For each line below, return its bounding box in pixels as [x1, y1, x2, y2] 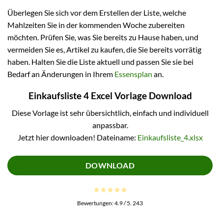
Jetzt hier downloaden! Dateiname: [17, 132, 137, 142]
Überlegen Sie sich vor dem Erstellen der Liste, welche [7, 7, 186, 17]
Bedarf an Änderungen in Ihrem [7, 69, 114, 79]
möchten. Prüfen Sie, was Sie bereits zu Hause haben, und [7, 32, 198, 42]
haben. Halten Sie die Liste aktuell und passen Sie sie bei [7, 56, 193, 66]
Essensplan [114, 69, 152, 79]
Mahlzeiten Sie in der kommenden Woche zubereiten [7, 20, 185, 29]
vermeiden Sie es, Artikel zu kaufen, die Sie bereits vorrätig [7, 44, 201, 54]
